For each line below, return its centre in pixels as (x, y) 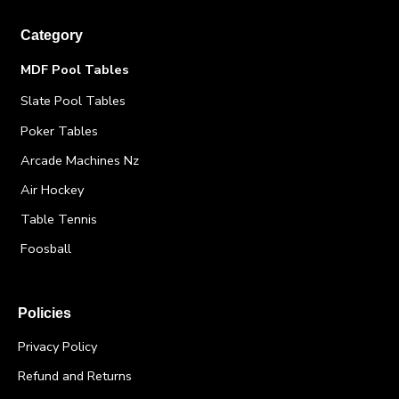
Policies (45, 313)
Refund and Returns (75, 376)
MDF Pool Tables (74, 70)
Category (51, 36)
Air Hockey (52, 190)
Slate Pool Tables (73, 101)
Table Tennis (58, 220)
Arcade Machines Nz (79, 161)
